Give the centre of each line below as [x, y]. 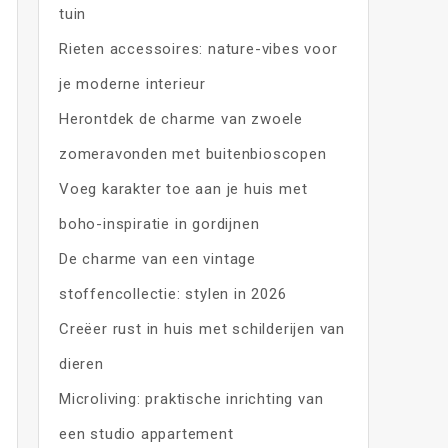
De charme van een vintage [157, 259]
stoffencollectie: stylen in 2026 [172, 294]
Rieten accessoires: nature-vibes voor [198, 49]
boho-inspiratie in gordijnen [159, 224]
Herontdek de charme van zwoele [180, 119]
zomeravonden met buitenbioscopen [192, 154]
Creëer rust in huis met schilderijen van [201, 329]
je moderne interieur [132, 84]
